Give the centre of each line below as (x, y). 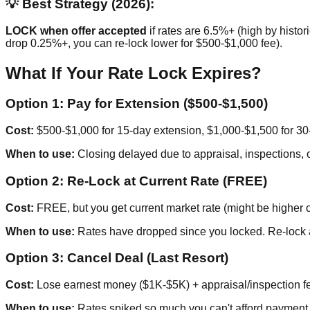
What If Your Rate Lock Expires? (134, 73)
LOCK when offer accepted (76, 30)
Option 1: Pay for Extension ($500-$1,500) (137, 104)
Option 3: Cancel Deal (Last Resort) (117, 258)
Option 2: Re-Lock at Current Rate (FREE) (136, 181)
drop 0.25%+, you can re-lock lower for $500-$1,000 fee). (144, 43)
